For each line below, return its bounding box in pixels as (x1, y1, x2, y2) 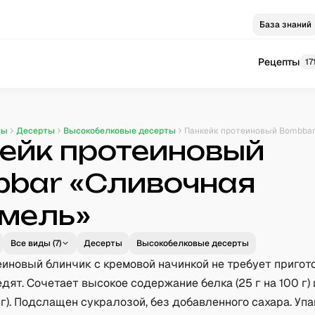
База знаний (259, 19, 312, 30)
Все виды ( (11, 238, 56, 249)
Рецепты (258, 56, 300, 68)
